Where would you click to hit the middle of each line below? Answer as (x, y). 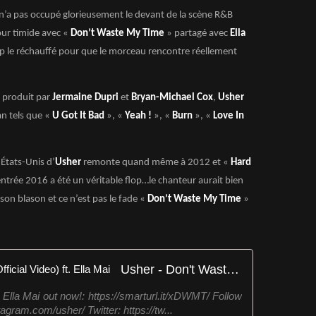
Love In (227, 116)
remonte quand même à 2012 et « (156, 162)
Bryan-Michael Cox (172, 98)
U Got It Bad (77, 116)
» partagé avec (197, 34)
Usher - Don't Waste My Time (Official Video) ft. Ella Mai (233, 269)
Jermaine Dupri (85, 98)
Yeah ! (139, 116)
